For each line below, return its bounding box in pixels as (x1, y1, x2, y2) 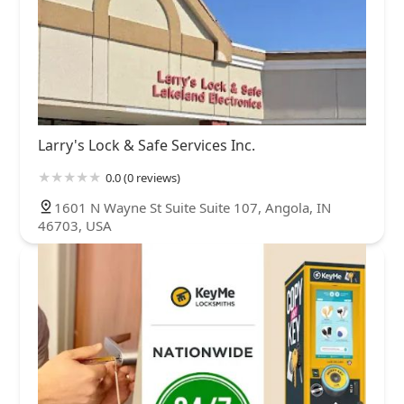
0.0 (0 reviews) (106, 170, 180, 187)
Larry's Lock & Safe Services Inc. (38, 135, 255, 156)
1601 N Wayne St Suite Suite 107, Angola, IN (54, 198, 331, 217)
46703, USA (38, 216, 112, 235)
